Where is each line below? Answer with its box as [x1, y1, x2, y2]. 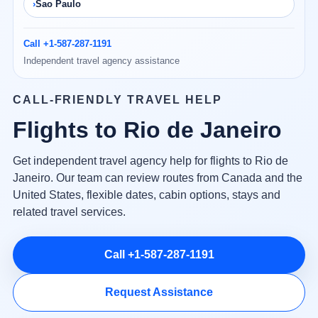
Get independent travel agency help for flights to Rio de [12, 155, 288, 168]
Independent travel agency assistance [23, 55, 180, 67]
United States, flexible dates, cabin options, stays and [12, 189, 280, 202]
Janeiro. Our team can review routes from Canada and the [12, 172, 302, 185]
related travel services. [12, 206, 126, 219]
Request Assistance [105, 286, 213, 299]
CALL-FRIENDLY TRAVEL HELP [12, 94, 222, 106]
